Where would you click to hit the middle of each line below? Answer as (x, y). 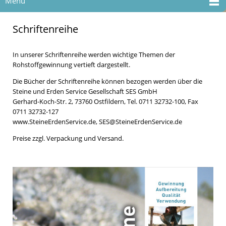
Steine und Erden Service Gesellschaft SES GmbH (85, 91)
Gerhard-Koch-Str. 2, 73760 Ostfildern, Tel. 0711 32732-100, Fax (105, 101)
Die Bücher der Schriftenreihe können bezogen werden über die (108, 81)
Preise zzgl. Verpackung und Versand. (68, 138)
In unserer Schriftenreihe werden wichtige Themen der (94, 54)
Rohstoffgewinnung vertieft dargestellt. (71, 64)
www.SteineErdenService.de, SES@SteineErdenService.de (97, 121)
